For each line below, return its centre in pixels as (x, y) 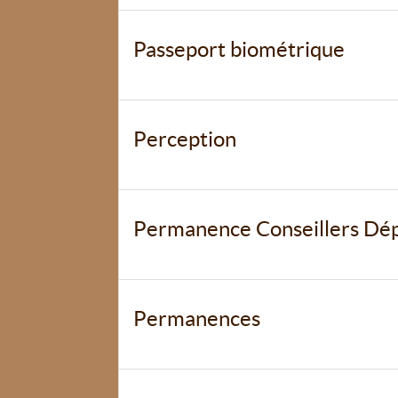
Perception (185, 139)
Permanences (197, 318)
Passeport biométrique (239, 49)
